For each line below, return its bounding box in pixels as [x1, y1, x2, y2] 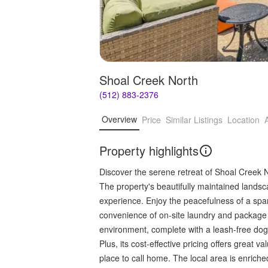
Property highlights [99, 141, 199, 159]
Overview [102, 113, 137, 126]
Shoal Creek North [99, 71, 198, 89]
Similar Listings [166, 114, 223, 126]
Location [227, 114, 260, 126]
